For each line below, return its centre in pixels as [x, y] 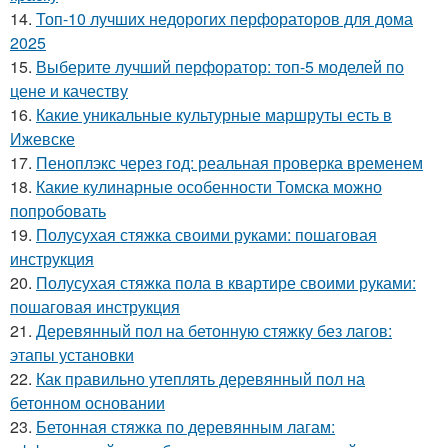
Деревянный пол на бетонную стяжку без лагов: [214, 330]
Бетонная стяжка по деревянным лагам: [185, 426]
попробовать [58, 210]
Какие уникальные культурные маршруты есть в [214, 114]
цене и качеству [69, 90]
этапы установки [72, 354]
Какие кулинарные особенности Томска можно [209, 186]
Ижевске [42, 138]
